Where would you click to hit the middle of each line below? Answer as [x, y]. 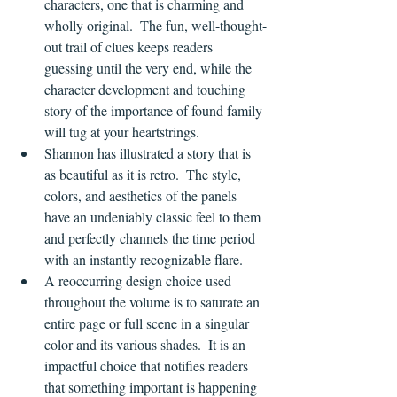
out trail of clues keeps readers [130, 47]
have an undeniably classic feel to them [154, 217]
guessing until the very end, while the [150, 68]
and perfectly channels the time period [152, 238]
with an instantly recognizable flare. [144, 260]
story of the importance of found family [155, 111]
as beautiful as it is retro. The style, [144, 175]
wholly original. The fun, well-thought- [156, 26]
